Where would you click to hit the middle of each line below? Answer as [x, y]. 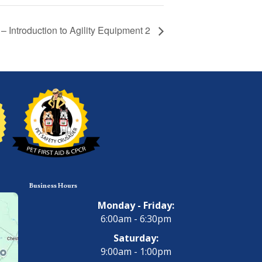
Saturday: [136, 238]
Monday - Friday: [136, 205]
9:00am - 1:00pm [136, 251]
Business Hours [53, 185]
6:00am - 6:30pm [136, 218]
